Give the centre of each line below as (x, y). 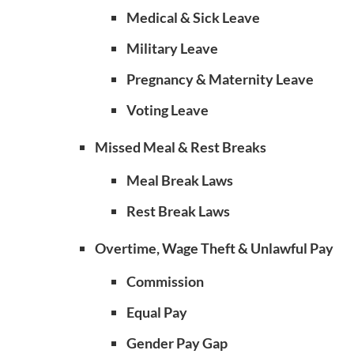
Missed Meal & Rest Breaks (181, 147)
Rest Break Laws (178, 211)
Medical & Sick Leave (193, 17)
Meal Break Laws (180, 180)
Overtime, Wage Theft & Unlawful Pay (214, 248)
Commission (165, 281)
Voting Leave (168, 110)
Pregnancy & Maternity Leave (220, 79)
